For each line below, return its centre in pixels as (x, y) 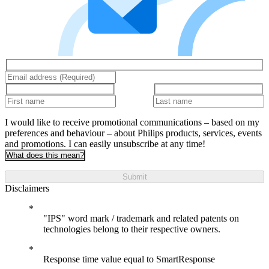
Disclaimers (27, 189)
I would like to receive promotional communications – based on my (132, 122)
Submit (134, 177)
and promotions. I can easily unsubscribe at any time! (105, 144)
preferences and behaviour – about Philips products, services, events (133, 133)
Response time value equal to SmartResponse (129, 259)
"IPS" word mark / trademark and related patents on (141, 219)
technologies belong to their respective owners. (132, 229)
